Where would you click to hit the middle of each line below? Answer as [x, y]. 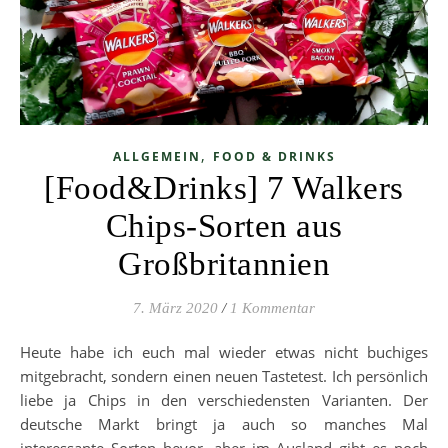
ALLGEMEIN [156, 157]
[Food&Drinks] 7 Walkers [224, 188]
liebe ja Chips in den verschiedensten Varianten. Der [224, 400]
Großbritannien [224, 264]
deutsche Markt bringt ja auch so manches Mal [224, 424]
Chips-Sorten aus [224, 226]
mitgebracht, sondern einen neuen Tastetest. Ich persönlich [224, 376]
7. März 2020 [175, 308]
